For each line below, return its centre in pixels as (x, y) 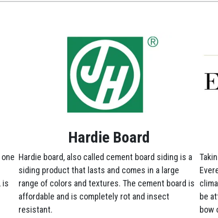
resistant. (36, 209)
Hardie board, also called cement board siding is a (105, 157)
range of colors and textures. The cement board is (107, 183)
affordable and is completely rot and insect (94, 196)
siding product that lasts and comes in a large (99, 170)
